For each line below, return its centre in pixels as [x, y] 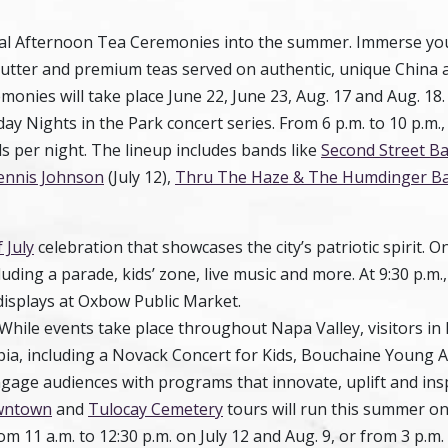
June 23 [260, 96]
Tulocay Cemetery [155, 409]
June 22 [196, 96]
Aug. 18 [414, 96]
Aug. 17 [323, 96]
